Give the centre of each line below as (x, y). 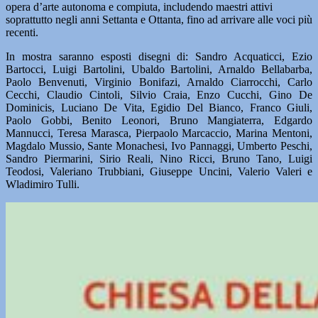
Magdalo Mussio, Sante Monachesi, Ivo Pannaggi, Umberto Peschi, (159, 146)
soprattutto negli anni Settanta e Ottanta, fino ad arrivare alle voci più (159, 20)
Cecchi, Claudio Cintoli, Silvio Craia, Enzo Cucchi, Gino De (159, 95)
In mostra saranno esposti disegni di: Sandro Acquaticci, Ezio (159, 56)
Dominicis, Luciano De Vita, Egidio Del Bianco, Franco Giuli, (159, 108)
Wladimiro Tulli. (43, 184)
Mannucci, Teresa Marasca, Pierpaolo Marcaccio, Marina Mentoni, (159, 133)
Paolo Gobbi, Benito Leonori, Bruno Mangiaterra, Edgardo (159, 120)
